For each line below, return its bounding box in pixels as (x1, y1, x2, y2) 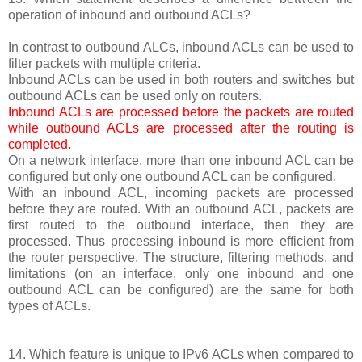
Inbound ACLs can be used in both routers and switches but (8, 72, 354, 86)
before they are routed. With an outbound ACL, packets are (8, 201, 354, 216)
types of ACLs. (8, 298, 90, 313)
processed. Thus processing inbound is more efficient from (8, 234, 354, 248)
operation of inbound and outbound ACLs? (8, 7, 250, 22)
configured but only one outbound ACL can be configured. (8, 169, 336, 183)
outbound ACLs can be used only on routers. (8, 88, 262, 103)
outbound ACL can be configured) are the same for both (8, 282, 354, 297)
